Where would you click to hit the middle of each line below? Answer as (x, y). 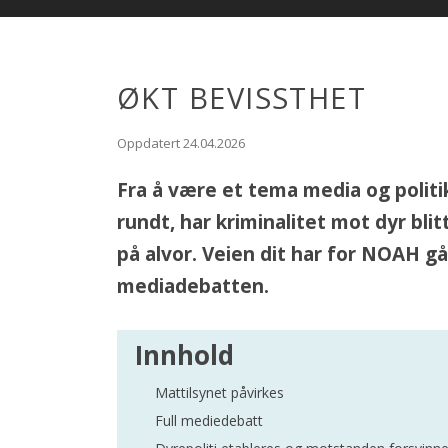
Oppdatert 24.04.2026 (181, 143)
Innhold (184, 355)
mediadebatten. (193, 285)
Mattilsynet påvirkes (219, 393)
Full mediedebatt (209, 421)
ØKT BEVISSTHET (242, 97)
